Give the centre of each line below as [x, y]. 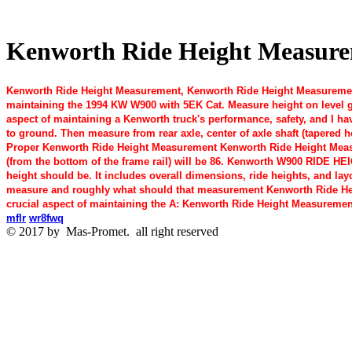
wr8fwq [46, 218]
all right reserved [179, 231]
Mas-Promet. [98, 231]
